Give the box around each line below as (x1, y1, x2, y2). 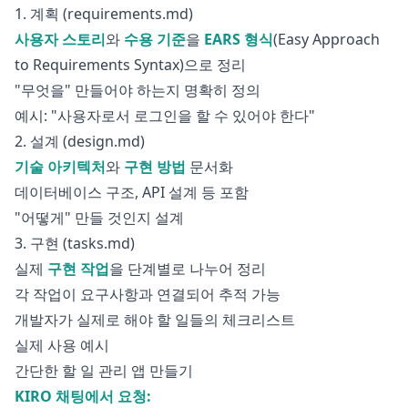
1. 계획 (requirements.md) (15, 3, 193, 24)
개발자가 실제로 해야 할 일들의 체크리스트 (15, 309, 295, 330)
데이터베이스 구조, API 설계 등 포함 (15, 181, 249, 202)
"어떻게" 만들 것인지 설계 (15, 207, 184, 228)
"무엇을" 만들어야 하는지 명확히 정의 (15, 79, 260, 100)
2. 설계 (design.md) (15, 130, 145, 151)
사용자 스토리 (15, 28, 106, 49)
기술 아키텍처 (15, 156, 106, 177)
